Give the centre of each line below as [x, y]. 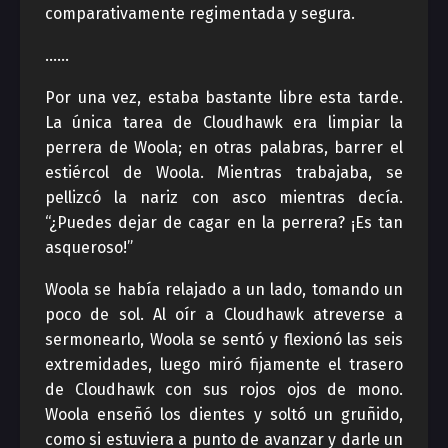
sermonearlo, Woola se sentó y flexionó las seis [224, 339]
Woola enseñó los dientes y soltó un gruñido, [224, 414]
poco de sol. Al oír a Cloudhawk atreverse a [224, 314]
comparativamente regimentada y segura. [200, 13]
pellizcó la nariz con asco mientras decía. [224, 197]
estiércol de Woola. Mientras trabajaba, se [224, 172]
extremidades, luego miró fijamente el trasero [224, 364]
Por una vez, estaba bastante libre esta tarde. [224, 97]
